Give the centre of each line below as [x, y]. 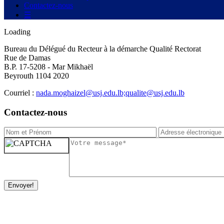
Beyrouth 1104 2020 [36, 76]
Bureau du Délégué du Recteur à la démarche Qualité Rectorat [102, 49]
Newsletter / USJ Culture [38, 213]
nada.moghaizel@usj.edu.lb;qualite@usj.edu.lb [110, 93]
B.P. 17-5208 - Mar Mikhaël [48, 67]
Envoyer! [21, 185]
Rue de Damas [27, 58]
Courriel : [20, 93]
